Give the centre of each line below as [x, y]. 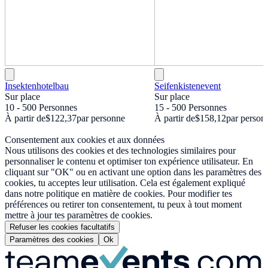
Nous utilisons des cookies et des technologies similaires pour [120, 151]
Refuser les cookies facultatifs [62, 227]
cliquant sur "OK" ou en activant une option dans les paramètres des [133, 172]
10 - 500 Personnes [41, 108]
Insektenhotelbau [37, 86]
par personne [101, 118]
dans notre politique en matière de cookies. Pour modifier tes [118, 194]
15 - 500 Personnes [191, 108]
